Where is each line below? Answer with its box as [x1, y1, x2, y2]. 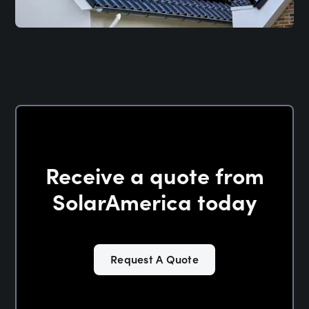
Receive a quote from [45, 159, 264, 190]
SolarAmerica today [52, 185, 257, 216]
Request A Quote [110, 251, 199, 267]
